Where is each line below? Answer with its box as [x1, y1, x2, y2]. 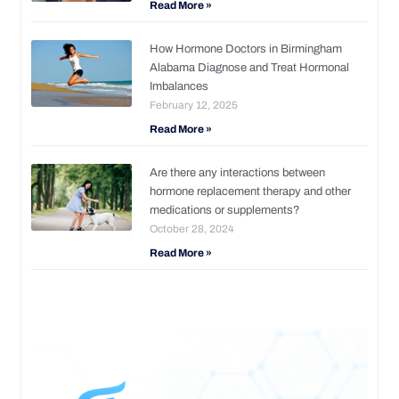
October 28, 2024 [150, 222, 235, 235]
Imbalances [150, 79, 209, 93]
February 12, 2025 [150, 98, 239, 111]
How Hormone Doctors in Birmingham [150, 42, 343, 55]
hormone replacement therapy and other [150, 184, 352, 198]
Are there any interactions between [150, 166, 326, 179]
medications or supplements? [150, 203, 301, 216]
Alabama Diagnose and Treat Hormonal [150, 61, 350, 74]
